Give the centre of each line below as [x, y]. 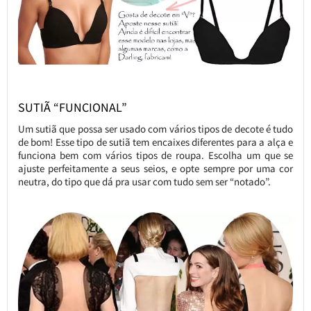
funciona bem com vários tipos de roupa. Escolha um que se [155, 155]
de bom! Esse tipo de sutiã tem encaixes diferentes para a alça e [155, 142]
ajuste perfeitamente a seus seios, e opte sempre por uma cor [155, 169]
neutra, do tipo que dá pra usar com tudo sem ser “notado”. [144, 182]
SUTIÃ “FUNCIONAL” [72, 108]
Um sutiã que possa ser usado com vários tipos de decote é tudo [155, 129]
